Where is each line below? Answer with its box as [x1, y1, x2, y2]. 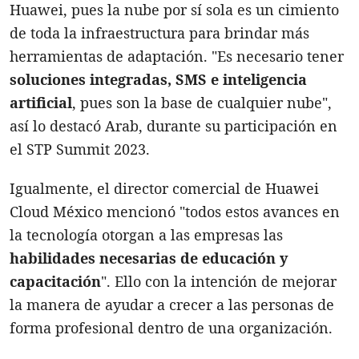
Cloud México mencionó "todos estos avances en [10, 201, 340, 221]
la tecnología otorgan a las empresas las [10, 224, 283, 244]
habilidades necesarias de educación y [10, 248, 288, 268]
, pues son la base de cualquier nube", [72, 92, 332, 112]
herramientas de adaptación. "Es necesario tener [10, 46, 344, 66]
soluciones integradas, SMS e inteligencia [10, 69, 307, 89]
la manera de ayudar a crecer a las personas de [10, 294, 334, 314]
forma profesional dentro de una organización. [10, 317, 333, 337]
